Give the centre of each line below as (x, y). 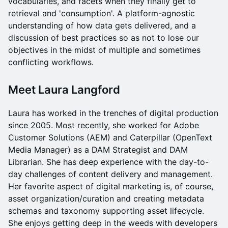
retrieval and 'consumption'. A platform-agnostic (102, 13)
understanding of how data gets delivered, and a (102, 25)
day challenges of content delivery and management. (110, 174)
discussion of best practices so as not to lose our (104, 38)
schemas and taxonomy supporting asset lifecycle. (106, 211)
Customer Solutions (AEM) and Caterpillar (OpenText (110, 137)
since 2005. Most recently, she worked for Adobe (104, 125)
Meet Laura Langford (64, 90)
